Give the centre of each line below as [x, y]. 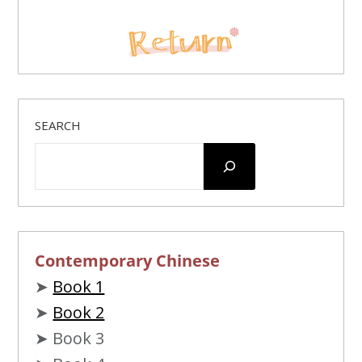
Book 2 [79, 312]
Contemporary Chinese [128, 260]
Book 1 [79, 286]
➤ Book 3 [70, 338]
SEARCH [58, 125]
